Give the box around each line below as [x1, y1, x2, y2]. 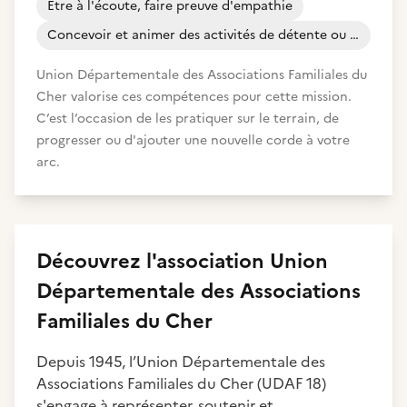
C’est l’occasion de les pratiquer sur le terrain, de [36, 109, 339, 128]
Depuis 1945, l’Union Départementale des [36, 351, 325, 372]
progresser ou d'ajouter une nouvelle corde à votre [36, 131, 350, 150]
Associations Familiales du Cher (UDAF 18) [36, 372, 326, 394]
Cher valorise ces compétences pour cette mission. [36, 87, 352, 106]
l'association [146, 246, 264, 276]
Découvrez [36, 246, 146, 276]
